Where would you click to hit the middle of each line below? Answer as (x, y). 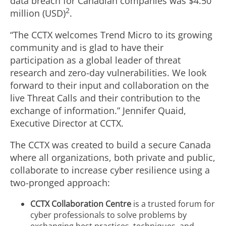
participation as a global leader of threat (95, 60)
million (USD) (38, 13)
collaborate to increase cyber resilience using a (110, 170)
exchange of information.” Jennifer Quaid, (98, 110)
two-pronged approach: (60, 183)
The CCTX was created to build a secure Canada (110, 145)
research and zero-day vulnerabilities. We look (108, 73)
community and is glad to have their (87, 47)
